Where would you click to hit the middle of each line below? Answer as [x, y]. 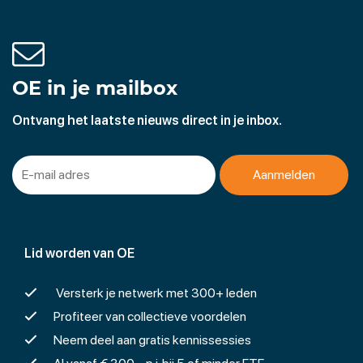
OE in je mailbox [95, 88]
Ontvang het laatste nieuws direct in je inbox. [147, 120]
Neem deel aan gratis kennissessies [152, 340]
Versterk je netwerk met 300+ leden [155, 293]
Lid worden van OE [79, 253]
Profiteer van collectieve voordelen [150, 316]
